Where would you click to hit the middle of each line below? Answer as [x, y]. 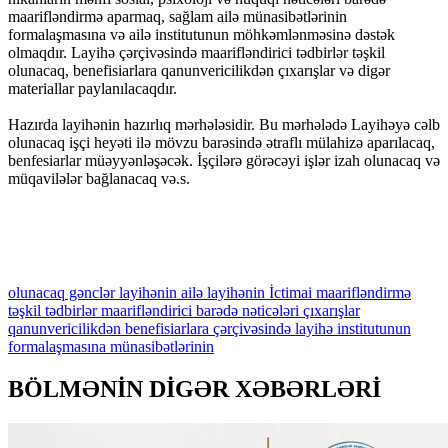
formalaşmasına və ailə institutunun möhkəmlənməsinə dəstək [201, 34]
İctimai [288, 292]
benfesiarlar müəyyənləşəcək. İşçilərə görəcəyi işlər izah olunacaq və [224, 160]
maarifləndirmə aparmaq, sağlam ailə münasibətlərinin [177, 16]
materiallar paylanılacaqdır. [92, 88]
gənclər [90, 292]
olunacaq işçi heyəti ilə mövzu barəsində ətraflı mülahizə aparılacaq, [221, 142]
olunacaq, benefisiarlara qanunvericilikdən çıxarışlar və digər [199, 70]
